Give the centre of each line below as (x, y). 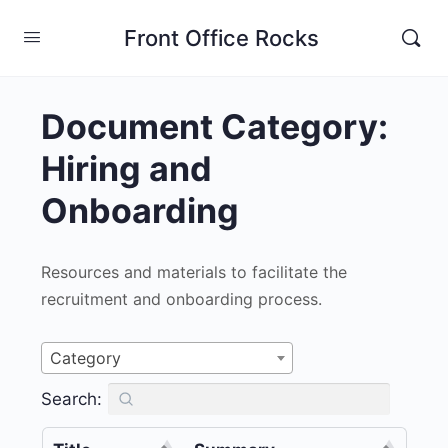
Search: (72, 398)
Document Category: (215, 126)
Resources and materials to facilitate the (194, 272)
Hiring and (127, 168)
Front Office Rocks (221, 37)
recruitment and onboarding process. (182, 299)
